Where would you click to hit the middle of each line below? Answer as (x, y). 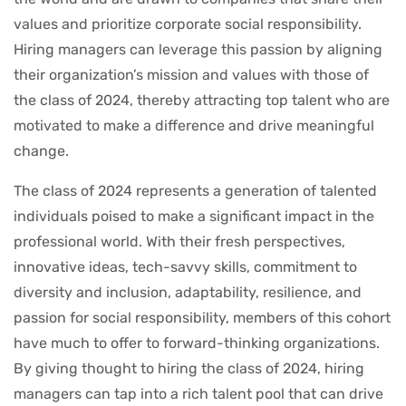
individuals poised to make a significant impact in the (194, 216)
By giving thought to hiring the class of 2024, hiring (189, 368)
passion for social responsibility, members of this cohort (202, 317)
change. (41, 150)
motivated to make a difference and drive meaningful (194, 125)
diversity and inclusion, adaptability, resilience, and (188, 292)
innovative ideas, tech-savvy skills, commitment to (185, 266)
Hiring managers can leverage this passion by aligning (198, 49)
